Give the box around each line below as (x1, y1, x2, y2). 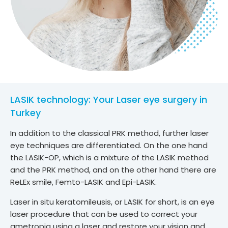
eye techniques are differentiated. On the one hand (10, 140, 208, 151)
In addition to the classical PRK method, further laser (10, 128, 209, 139)
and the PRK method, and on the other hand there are (10, 164, 216, 176)
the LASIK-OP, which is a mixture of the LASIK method (10, 152, 209, 163)
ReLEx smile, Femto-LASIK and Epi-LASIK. (10, 177, 157, 188)
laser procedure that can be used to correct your (10, 209, 197, 220)
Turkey (10, 106, 41, 120)
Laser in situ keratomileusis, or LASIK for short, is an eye (10, 196, 215, 208)
